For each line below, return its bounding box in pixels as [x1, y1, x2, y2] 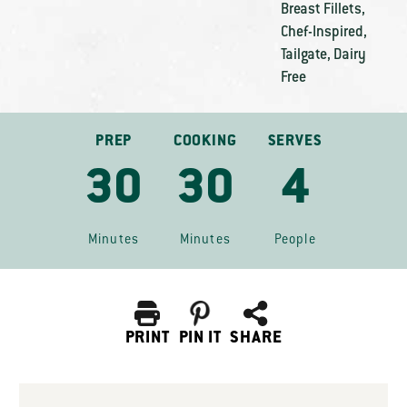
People [273, 233, 316, 248]
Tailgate [280, 47, 327, 64]
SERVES [267, 134, 323, 150]
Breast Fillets [280, 2, 362, 18]
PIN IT [178, 330, 222, 348]
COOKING [173, 134, 237, 150]
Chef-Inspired [280, 25, 363, 41]
